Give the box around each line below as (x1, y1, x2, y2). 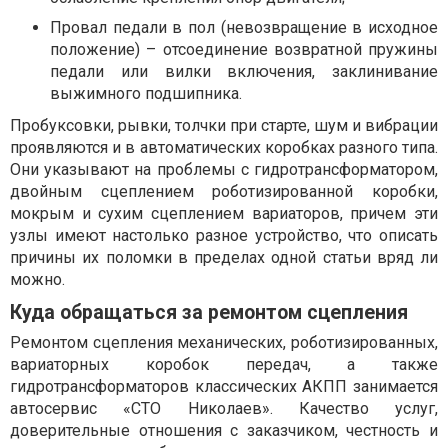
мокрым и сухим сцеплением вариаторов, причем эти (10, 203, 438, 223)
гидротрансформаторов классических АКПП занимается (10, 376, 438, 396)
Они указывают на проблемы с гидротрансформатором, (10, 159, 438, 179)
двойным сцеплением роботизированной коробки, (10, 181, 438, 201)
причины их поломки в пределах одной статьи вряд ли (10, 247, 438, 267)
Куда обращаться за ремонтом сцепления (10, 300, 408, 324)
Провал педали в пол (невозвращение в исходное (50, 17, 438, 37)
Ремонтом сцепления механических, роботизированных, (10, 332, 438, 352)
